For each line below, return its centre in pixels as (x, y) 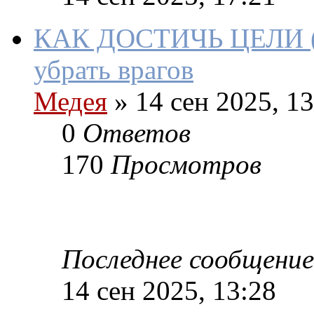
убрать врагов (114, 70)
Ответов (137, 133)
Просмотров (186, 165)
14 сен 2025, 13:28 (169, 291)
